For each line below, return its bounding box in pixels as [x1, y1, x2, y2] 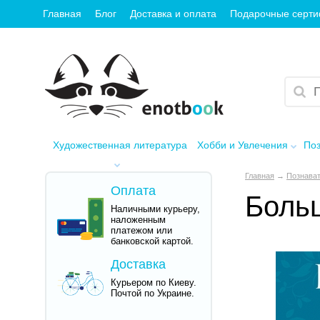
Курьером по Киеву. [110, 276, 196, 288]
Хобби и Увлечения [196, 139, 288, 151]
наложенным [110, 214, 166, 225]
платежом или [110, 224, 172, 236]
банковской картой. [110, 235, 194, 246]
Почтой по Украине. [110, 287, 194, 299]
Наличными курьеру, [110, 203, 200, 214]
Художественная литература [53, 139, 188, 151]
